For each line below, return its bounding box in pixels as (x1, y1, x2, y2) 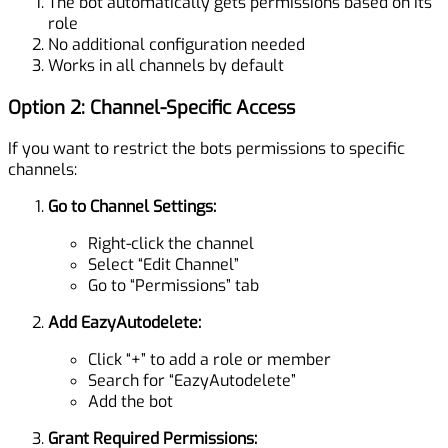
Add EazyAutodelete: (48, 312, 201, 334)
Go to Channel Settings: (48, 196, 216, 218)
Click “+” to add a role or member (88, 349, 331, 371)
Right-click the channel (88, 233, 254, 255)
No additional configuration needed (48, 33, 305, 55)
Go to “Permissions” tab (88, 275, 259, 297)
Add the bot (88, 391, 173, 413)
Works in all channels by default (48, 54, 284, 76)
